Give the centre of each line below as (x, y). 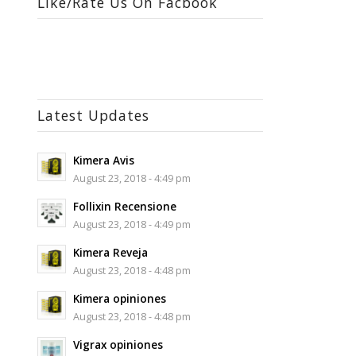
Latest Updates (93, 115)
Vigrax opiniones (118, 344)
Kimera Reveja (110, 252)
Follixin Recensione (124, 206)
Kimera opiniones (119, 298)
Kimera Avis (103, 160)
